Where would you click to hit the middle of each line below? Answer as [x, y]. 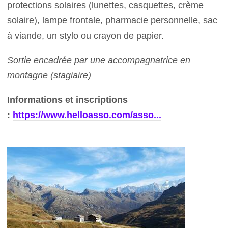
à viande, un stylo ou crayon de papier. [87, 36]
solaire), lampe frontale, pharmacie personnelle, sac [112, 20]
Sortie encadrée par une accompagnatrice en [99, 60]
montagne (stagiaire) [49, 75]
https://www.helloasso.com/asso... [87, 115]
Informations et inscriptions [68, 100]
